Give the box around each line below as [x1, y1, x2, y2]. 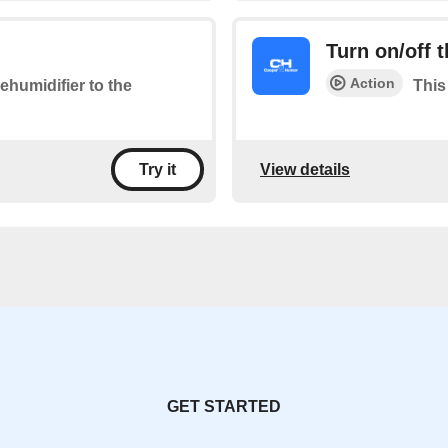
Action [350, 75, 395, 91]
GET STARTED [167, 398, 281, 415]
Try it [139, 161, 176, 178]
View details [260, 160, 350, 178]
